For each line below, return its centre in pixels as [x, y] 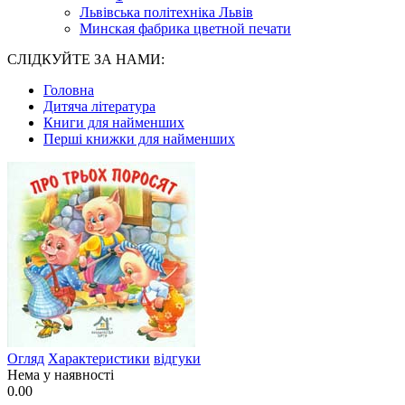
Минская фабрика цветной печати [185, 28]
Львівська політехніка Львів [166, 12]
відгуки [177, 358]
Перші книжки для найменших [139, 139]
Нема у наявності [61, 375]
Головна [69, 90]
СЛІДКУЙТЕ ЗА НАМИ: [86, 59]
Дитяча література [99, 106]
